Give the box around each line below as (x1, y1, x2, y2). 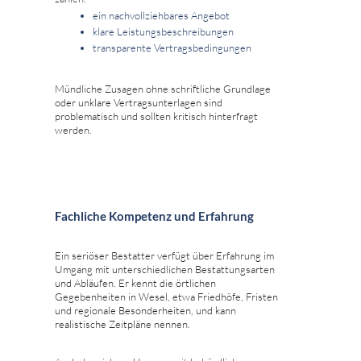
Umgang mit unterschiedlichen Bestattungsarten (55, 263, 275, 276)
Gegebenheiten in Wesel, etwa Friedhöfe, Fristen (55, 290, 278, 304)
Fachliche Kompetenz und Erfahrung (55, 209, 254, 224)
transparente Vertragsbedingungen (93, 41, 251, 55)
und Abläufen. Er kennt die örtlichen (55, 276, 216, 290)
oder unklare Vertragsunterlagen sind (55, 96, 222, 110)
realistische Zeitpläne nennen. (55, 317, 190, 331)
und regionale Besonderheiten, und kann (55, 304, 236, 317)
